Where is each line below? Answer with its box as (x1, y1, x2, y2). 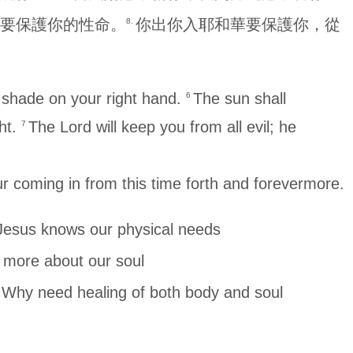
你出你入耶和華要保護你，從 (136, 16, 340, 33)
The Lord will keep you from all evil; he (28, 118, 296, 136)
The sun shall (193, 90, 286, 107)
